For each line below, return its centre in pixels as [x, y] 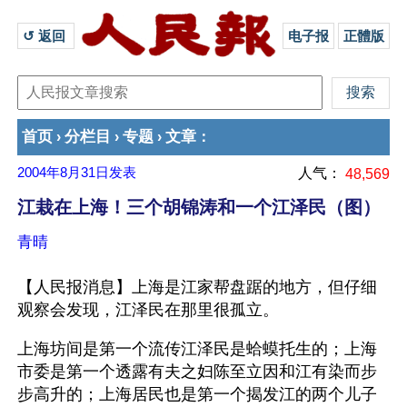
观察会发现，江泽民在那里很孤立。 [148, 310]
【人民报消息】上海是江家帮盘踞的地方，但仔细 [197, 287]
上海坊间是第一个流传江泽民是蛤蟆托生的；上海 [197, 349]
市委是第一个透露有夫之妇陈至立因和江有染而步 [197, 372]
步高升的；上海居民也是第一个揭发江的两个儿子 [197, 394]
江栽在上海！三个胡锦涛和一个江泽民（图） [199, 207]
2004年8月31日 [63, 173]
